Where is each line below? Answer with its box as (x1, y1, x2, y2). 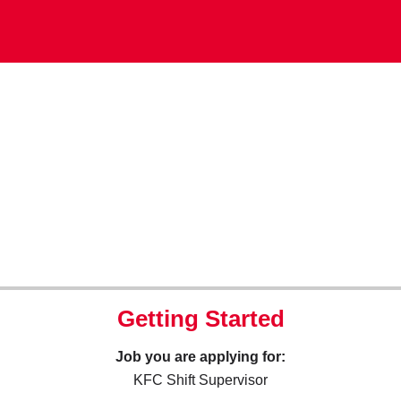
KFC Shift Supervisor (133, 372, 268, 388)
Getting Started (116, 305, 285, 332)
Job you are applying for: (115, 349, 286, 364)
